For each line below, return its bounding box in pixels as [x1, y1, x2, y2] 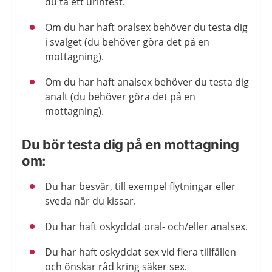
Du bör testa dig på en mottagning [22, 137, 240, 153]
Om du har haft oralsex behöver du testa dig [45, 21, 248, 35]
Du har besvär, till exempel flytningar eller [45, 180, 236, 194]
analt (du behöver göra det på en [45, 90, 195, 104]
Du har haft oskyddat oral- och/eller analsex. [45, 220, 248, 234]
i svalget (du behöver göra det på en [45, 35, 209, 49]
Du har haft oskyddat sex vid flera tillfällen [45, 245, 236, 259]
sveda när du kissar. [45, 194, 136, 208]
